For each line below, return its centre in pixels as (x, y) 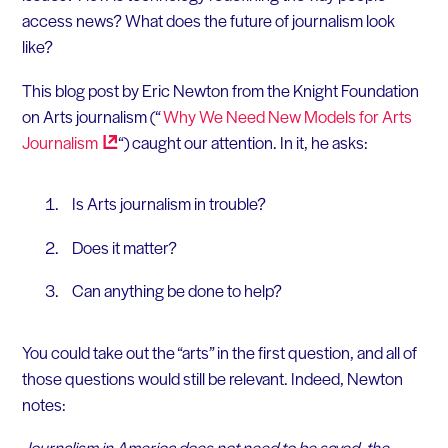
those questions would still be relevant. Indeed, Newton (212, 377)
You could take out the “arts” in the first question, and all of (219, 351)
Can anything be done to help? (176, 290)
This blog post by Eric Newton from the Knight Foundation (220, 89)
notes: (43, 403)
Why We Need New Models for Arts (285, 115)
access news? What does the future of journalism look (208, 19)
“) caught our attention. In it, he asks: (242, 141)
